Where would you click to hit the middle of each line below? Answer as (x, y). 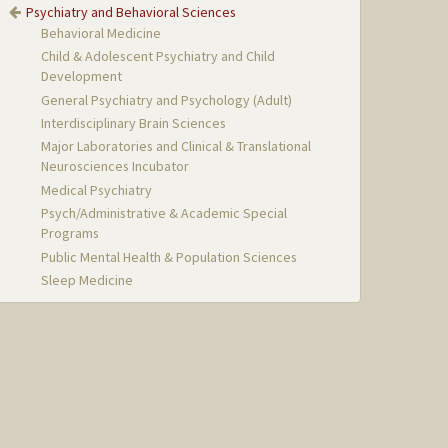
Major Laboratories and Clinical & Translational (176, 146)
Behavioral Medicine (101, 32)
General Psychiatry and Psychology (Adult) (167, 99)
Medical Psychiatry (97, 189)
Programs (70, 233)
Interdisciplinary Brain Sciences (134, 122)
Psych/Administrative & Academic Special (164, 213)
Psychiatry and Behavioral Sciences (131, 11)
